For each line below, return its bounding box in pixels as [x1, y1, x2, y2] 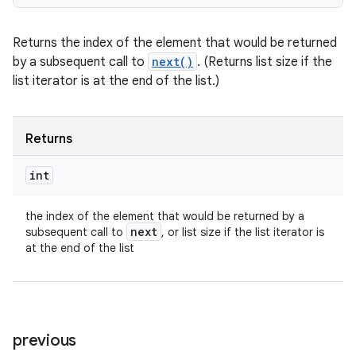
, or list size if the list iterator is [161, 225, 324, 239]
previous [13, 331, 76, 350]
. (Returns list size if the [197, 54, 332, 70]
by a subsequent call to [13, 54, 148, 70]
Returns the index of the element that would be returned [13, 35, 337, 51]
